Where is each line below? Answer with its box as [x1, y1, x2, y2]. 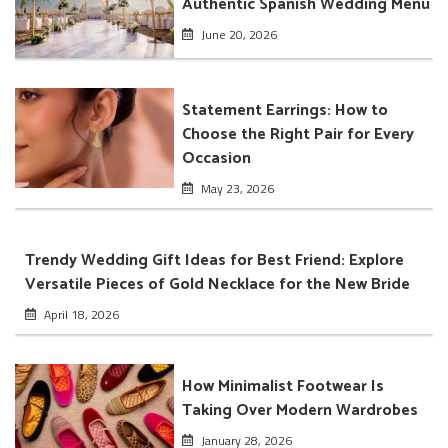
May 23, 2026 [200, 178, 274, 198]
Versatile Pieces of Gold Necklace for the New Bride [25, 270, 410, 298]
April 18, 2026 [43, 304, 119, 324]
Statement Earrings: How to [182, 96, 389, 124]
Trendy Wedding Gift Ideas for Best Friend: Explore [25, 246, 404, 274]
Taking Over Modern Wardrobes [182, 396, 419, 424]
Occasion [182, 144, 252, 172]
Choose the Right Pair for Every [182, 120, 415, 148]
